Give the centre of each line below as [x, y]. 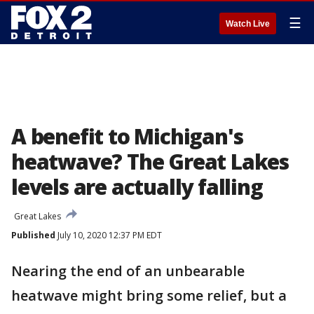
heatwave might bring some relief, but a [149, 295]
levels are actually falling [137, 187]
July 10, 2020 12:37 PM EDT [109, 235]
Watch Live [248, 24]
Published [33, 235]
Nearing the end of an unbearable [128, 271]
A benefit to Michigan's [127, 136]
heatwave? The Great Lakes [150, 162]
